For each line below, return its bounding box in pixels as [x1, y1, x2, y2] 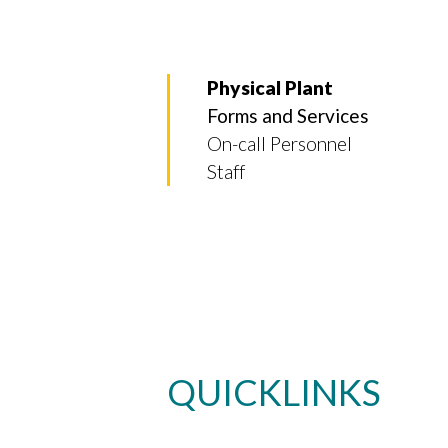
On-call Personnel [207, 132, 352, 155]
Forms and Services [207, 104, 369, 127]
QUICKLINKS [167, 370, 381, 414]
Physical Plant [207, 76, 333, 99]
